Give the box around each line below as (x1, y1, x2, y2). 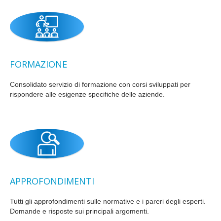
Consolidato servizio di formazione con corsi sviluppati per (10, 80, 190, 89)
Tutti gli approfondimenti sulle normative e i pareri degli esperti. (10, 197, 206, 206)
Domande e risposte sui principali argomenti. (10, 207, 149, 216)
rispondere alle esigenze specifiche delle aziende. (10, 90, 165, 99)
